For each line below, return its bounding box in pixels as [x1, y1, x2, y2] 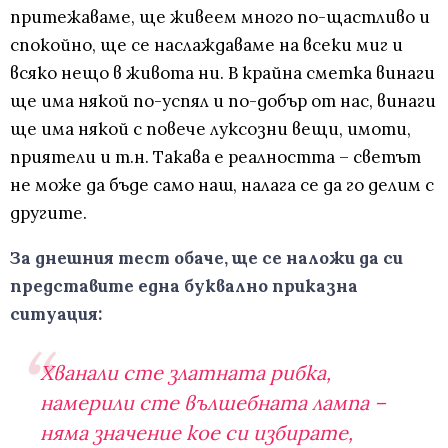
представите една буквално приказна [10, 274, 358, 297]
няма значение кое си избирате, [40, 419, 353, 445]
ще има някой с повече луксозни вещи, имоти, [10, 117, 411, 140]
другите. [10, 201, 87, 224]
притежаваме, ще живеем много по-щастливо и [10, 5, 430, 28]
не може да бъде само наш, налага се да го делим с [10, 173, 434, 196]
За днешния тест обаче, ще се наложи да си [10, 246, 403, 269]
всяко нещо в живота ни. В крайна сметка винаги [10, 61, 435, 84]
